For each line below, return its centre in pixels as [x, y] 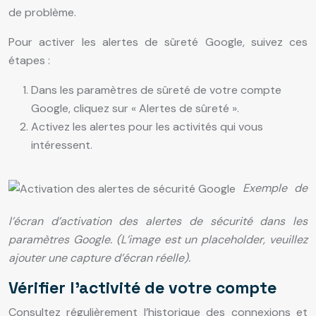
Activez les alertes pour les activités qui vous [147, 127]
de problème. [42, 13]
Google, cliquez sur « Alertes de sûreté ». [135, 109]
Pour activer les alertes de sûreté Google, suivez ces [158, 42]
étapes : [29, 61]
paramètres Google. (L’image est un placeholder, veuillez [158, 240]
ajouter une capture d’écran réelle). [99, 258]
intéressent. [62, 145]
